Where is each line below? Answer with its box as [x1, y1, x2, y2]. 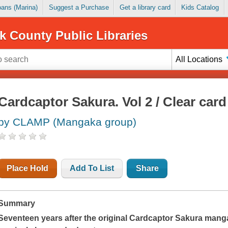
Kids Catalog [181, 4, 219, 12]
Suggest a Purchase [48, 4, 109, 12]
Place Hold [7, 164, 49, 173]
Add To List [70, 164, 115, 173]
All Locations [176, 54, 223, 64]
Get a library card [119, 4, 170, 12]
